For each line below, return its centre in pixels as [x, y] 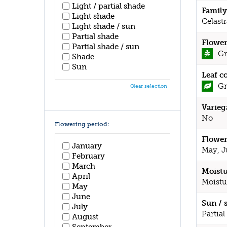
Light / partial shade [108, 6]
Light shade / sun [104, 26]
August [85, 217]
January [87, 146]
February [88, 156]
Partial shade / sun [106, 47]
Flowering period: [82, 124]
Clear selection [149, 86]
